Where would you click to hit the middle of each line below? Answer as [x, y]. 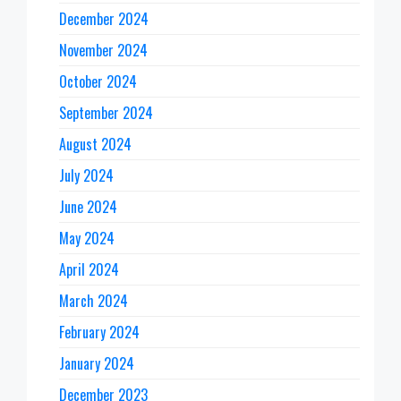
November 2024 [103, 50]
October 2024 [98, 81]
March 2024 [94, 300]
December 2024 [104, 18]
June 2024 [88, 206]
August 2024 [95, 144]
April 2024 [89, 269]
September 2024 [106, 112]
